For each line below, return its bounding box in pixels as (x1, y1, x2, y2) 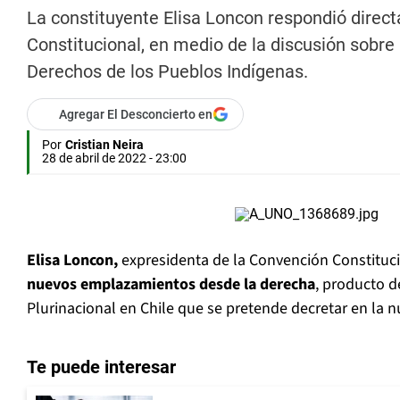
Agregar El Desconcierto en (59, 107, 212, 122)
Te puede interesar (27, 356, 176, 379)
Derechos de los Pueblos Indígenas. (27, 61, 308, 83)
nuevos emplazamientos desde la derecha (27, 273, 315, 296)
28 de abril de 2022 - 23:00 (42, 151, 187, 166)
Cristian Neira (65, 137, 144, 153)
